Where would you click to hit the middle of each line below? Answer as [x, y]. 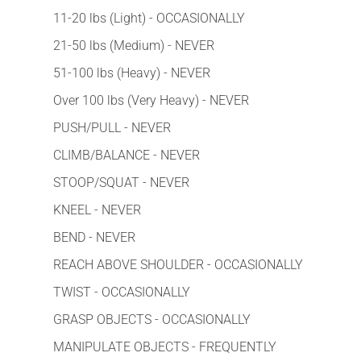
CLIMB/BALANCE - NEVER [127, 155]
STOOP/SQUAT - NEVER [121, 182]
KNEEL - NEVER [97, 210]
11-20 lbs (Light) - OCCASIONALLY [149, 18]
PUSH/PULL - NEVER [112, 127]
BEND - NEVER [94, 237]
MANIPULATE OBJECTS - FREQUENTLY [165, 346]
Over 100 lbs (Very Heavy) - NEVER [151, 100]
